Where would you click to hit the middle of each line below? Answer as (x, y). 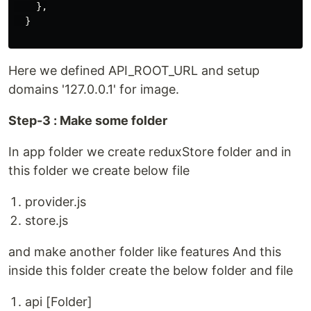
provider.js (56, 201)
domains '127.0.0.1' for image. (94, 89)
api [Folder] (59, 301)
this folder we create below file (99, 170)
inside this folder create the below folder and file (151, 270)
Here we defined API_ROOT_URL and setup (134, 70)
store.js (47, 220)
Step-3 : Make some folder (88, 120)
